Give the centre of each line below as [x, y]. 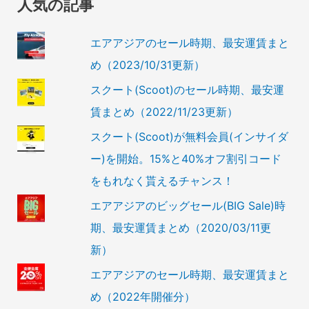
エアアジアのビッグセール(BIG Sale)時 [188, 206]
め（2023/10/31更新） [147, 65]
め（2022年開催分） [142, 297]
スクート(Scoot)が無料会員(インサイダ [189, 137]
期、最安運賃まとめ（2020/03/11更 [180, 228]
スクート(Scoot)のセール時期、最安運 [187, 90]
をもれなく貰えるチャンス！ [162, 181]
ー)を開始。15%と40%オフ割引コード [186, 159]
